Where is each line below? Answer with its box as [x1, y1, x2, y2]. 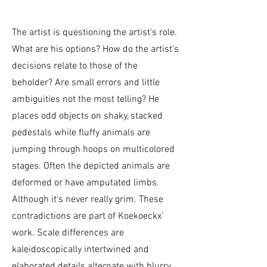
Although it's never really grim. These [12, 193, 163, 206]
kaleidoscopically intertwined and [12, 243, 149, 256]
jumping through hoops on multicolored [12, 143, 175, 156]
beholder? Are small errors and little [12, 76, 160, 89]
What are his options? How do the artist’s [12, 43, 179, 55]
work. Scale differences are [12, 226, 124, 239]
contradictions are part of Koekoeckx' [12, 210, 163, 222]
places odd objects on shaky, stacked [12, 110, 163, 122]
